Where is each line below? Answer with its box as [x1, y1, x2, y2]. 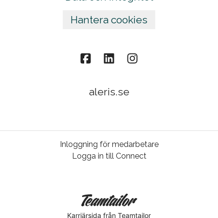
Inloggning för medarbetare [59, 140, 159, 149]
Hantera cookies [71, 14, 147, 26]
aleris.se [89, 86, 129, 98]
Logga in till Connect [72, 151, 146, 161]
